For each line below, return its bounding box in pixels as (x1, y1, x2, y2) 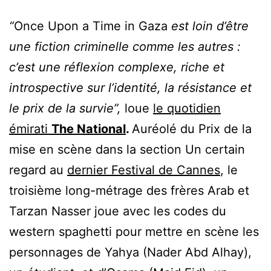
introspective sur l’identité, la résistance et (9, 80, 252, 95)
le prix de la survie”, (9, 101, 121, 116)
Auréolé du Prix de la (132, 122, 252, 136)
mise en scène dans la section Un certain (9, 142, 245, 157)
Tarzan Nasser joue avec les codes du (9, 204, 226, 218)
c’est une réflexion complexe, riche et (9, 60, 224, 74)
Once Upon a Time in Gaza (14, 19, 168, 33)
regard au (9, 163, 67, 177)
